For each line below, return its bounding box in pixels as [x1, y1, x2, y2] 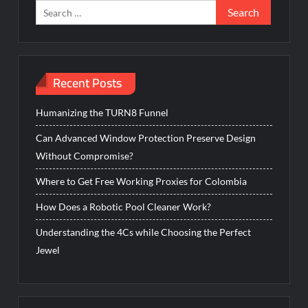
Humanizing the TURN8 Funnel [36, 107, 169, 119]
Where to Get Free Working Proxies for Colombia [36, 175, 247, 188]
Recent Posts [53, 71, 122, 94]
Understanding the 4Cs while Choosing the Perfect [36, 226, 252, 239]
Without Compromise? [36, 150, 134, 162]
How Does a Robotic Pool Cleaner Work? [36, 201, 212, 213]
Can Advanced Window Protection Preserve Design [36, 132, 256, 144]
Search [215, 1, 245, 14]
